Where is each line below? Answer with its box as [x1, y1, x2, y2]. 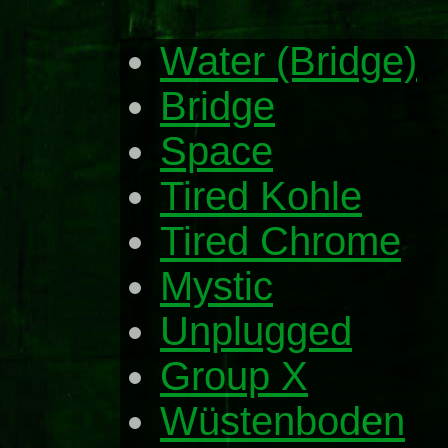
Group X [160, 353, 308, 398]
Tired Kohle [160, 173, 362, 218]
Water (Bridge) [160, 38, 417, 83]
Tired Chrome [160, 218, 401, 263]
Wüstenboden [160, 398, 405, 443]
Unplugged [160, 308, 352, 353]
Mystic [160, 263, 273, 308]
